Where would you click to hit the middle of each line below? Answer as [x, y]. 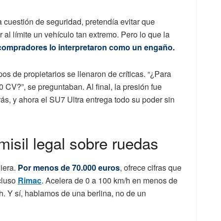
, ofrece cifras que [151, 168]
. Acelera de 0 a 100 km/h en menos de [110, 181]
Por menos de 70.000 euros [69, 168]
